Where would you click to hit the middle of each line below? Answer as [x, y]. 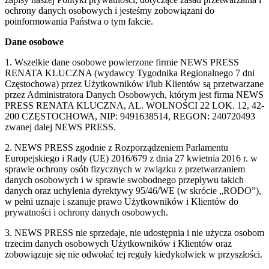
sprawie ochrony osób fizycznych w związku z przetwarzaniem [125, 169]
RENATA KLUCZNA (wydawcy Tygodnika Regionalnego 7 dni [130, 73]
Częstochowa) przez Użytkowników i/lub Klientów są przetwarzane [134, 83]
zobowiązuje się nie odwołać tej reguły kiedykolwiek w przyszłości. [134, 254]
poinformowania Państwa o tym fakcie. [79, 21]
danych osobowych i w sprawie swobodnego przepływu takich [124, 180]
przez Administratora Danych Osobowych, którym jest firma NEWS [134, 94]
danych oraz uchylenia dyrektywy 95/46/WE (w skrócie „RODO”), [133, 190]
